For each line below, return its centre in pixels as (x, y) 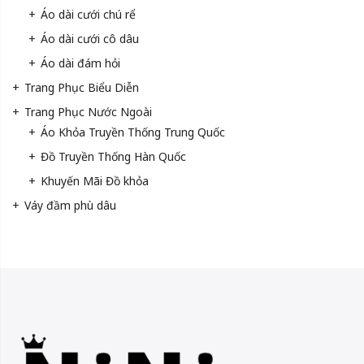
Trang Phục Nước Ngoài (88, 111)
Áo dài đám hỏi (80, 63)
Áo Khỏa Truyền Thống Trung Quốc (133, 132)
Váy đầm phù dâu (70, 205)
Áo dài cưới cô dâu (90, 38)
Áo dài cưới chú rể (88, 14)
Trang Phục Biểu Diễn (82, 87)
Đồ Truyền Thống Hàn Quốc (113, 156)
